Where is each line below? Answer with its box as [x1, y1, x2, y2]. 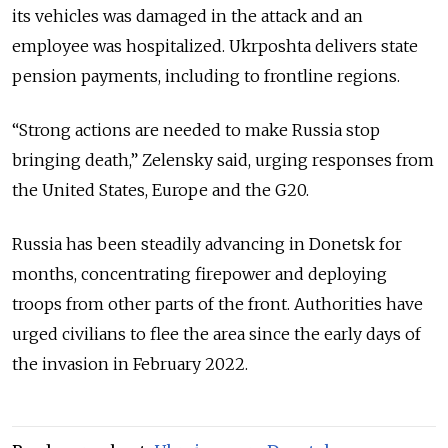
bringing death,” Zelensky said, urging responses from [12, 150, 434, 171]
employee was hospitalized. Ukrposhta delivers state [12, 36, 418, 57]
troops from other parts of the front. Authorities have [12, 294, 423, 315]
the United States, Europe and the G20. [12, 180, 309, 201]
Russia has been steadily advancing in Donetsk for [12, 234, 402, 255]
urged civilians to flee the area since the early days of [12, 324, 421, 345]
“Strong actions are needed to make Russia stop [12, 120, 380, 141]
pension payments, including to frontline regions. [12, 66, 400, 87]
